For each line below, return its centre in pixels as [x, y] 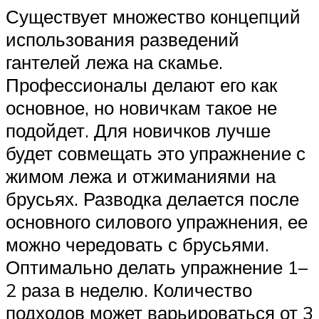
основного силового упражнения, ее [157, 221]
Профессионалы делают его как [141, 84]
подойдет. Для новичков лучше [138, 130]
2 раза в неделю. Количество [129, 289]
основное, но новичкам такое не [141, 107]
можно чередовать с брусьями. [137, 244]
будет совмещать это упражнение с [156, 153]
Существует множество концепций [153, 16]
